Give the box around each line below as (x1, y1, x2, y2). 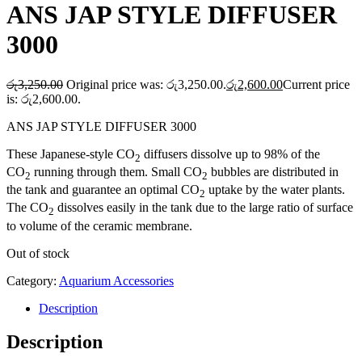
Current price (283, 77, 350, 91)
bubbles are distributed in (208, 164, 339, 179)
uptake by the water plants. (205, 183, 345, 197)
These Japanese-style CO (6, 146, 135, 161)
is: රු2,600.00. (6, 91, 81, 106)
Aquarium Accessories (59, 273, 174, 288)
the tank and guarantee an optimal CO (6, 183, 200, 197)
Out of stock (6, 246, 69, 260)
